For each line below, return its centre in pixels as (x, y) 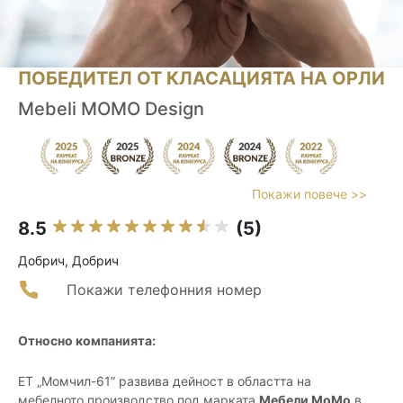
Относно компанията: (87, 341)
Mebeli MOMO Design (111, 109)
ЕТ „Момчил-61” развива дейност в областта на (165, 381)
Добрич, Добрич (68, 261)
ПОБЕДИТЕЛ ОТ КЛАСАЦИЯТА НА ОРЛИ (201, 79)
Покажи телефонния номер (164, 290)
